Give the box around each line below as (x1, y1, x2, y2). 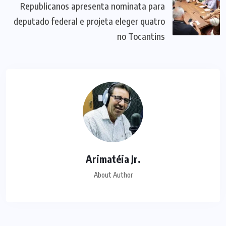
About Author (93, 171, 133, 180)
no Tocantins (117, 30, 165, 42)
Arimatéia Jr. (85, 152, 141, 165)
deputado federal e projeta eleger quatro (14, 15, 165, 27)
